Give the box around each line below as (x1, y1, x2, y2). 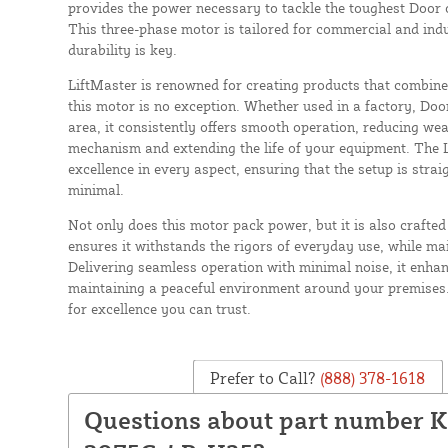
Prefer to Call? (210, 367, 317, 388)
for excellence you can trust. (67, 299, 251, 317)
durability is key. (67, 40, 177, 58)
